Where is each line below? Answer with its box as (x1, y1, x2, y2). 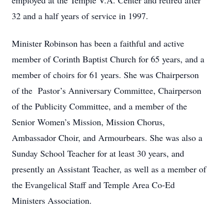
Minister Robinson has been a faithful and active (12, 37, 184, 49)
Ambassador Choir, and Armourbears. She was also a (12, 132, 202, 143)
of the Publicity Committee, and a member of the (12, 100, 187, 112)
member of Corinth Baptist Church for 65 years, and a (12, 53, 204, 65)
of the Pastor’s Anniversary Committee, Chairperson (12, 84, 201, 96)
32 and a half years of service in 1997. (12, 10, 148, 22)
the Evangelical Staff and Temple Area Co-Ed (12, 179, 175, 191)
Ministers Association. (12, 194, 92, 206)
